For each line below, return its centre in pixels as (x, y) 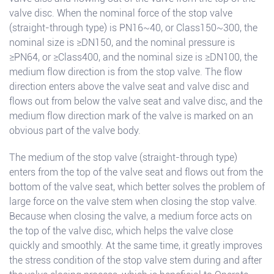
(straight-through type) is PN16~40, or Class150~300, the (133, 28)
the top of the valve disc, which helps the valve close (121, 231)
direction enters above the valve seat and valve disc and (129, 87)
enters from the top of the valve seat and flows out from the (136, 172)
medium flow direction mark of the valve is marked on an (131, 116)
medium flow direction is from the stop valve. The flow (126, 72)
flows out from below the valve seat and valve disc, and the (136, 102)
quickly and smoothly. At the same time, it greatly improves (136, 246)
